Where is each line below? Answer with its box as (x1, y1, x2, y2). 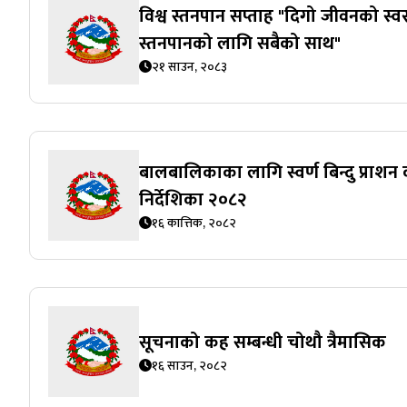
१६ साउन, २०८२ (152, 354, 227, 376)
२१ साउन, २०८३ (152, 55, 227, 77)
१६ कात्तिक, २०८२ (152, 212, 236, 233)
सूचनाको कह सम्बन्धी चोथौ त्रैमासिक (139, 326, 386, 358)
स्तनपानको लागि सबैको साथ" (139, 27, 341, 59)
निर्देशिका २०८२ (139, 184, 247, 215)
